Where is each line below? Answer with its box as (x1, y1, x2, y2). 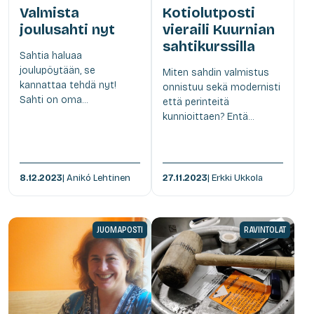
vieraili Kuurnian (163, 20, 275, 38)
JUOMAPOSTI (97, 224, 143, 235)
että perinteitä (163, 95, 229, 108)
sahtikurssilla (163, 37, 255, 55)
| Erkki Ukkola (207, 172, 263, 184)
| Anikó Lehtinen (62, 172, 130, 184)
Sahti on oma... (20, 93, 88, 106)
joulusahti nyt (20, 20, 115, 38)
